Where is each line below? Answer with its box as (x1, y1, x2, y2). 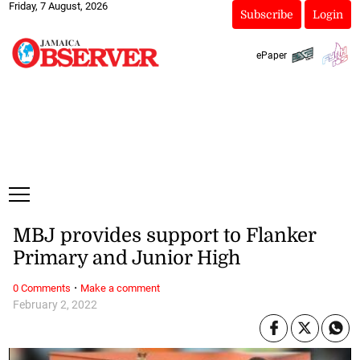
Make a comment (80, 281, 160, 294)
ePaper (256, 49, 287, 61)
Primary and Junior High (12, 247, 240, 270)
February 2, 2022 (12, 297, 97, 312)
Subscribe (239, 8, 293, 21)
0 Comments (12, 281, 71, 294)
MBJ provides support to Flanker (12, 224, 316, 247)
